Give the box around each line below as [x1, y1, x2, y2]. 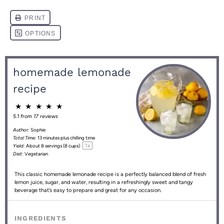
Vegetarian [24, 151, 48, 156]
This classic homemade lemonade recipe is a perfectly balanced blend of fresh [14, 170, 206, 177]
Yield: [13, 143, 24, 148]
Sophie [30, 127, 46, 132]
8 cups [64, 143, 79, 148]
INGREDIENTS [14, 214, 67, 222]
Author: [13, 127, 29, 132]
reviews [38, 113, 58, 119]
